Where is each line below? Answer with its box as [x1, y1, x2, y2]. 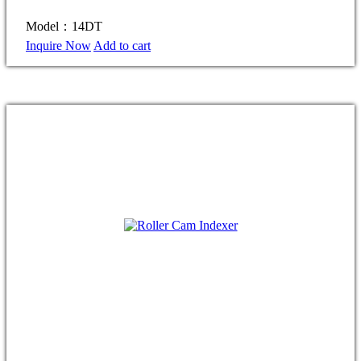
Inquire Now [26, 38, 91, 52]
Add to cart [93, 38, 151, 52]
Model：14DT [26, 19, 102, 33]
